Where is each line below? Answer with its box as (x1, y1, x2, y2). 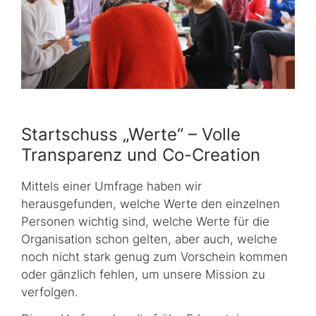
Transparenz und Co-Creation (21, 145, 260, 166)
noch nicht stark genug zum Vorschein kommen (21, 250, 288, 265)
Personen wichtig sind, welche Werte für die (21, 214, 269, 229)
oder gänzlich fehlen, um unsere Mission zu (21, 267, 265, 282)
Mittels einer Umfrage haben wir (21, 179, 202, 194)
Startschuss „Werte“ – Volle (21, 124, 241, 145)
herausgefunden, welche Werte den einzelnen (21, 197, 280, 212)
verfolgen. (21, 285, 78, 300)
